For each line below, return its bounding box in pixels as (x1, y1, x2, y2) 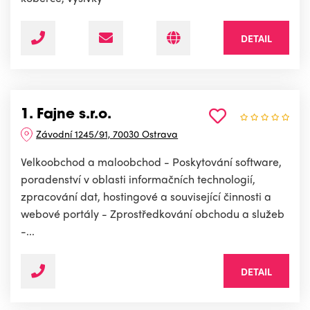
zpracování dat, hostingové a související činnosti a (21, 188, 271, 204)
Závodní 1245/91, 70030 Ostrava (36, 126, 179, 140)
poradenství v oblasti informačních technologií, (21, 170, 255, 187)
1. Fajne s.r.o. (21, 107, 111, 122)
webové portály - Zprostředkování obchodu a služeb (21, 205, 284, 221)
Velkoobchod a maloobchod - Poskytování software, (21, 153, 282, 170)
